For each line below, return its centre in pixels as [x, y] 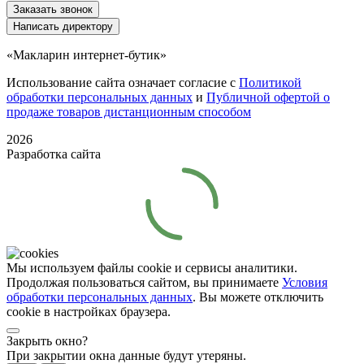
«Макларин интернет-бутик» [87, 54]
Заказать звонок [53, 9]
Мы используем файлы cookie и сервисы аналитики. [152, 267]
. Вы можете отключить [258, 297]
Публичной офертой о [268, 97]
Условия [305, 282]
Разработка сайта [54, 154]
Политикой [270, 82]
